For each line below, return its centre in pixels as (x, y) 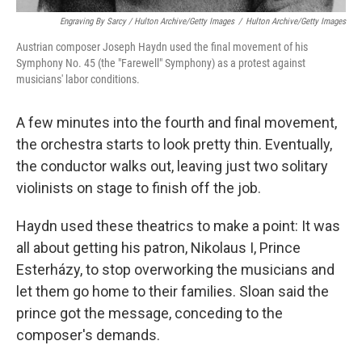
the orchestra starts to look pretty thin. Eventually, (174, 144)
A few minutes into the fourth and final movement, (177, 122)
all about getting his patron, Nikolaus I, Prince (158, 248)
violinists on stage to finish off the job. (139, 188)
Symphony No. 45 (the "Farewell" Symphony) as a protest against (161, 63)
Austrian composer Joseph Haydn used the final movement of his (162, 47)
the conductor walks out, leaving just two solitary (172, 166)
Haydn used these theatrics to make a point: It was (178, 226)
